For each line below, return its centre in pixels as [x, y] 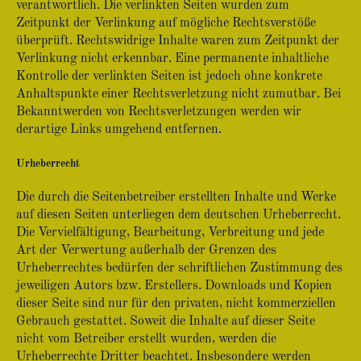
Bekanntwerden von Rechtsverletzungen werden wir [159, 112]
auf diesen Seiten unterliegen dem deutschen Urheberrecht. [178, 215]
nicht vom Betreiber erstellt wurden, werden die [146, 339]
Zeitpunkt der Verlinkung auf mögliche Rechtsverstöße [166, 23]
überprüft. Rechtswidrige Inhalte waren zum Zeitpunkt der [178, 41]
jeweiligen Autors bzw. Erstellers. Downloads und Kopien [174, 286]
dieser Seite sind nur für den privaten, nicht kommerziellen [176, 304]
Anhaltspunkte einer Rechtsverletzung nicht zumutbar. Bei [178, 94]
